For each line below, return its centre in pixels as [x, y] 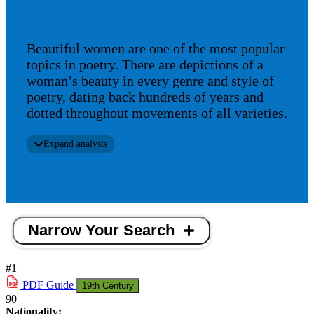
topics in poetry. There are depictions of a [145, 65]
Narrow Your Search [101, 231]
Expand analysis [75, 144]
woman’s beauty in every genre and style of [150, 81]
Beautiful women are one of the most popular [156, 49]
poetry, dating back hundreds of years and [145, 97]
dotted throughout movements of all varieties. [157, 113]
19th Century [108, 286]
